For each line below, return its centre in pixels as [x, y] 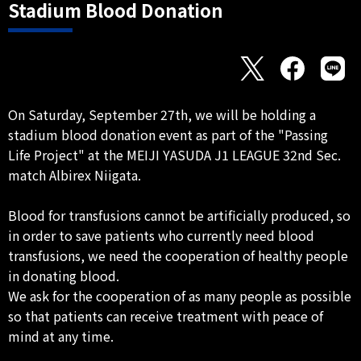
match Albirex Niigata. [75, 175]
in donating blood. [64, 276]
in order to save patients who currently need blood [161, 235]
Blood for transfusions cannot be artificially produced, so [179, 215]
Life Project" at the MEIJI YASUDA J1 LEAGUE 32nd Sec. [174, 155]
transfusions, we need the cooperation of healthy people [178, 255]
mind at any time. [61, 336]
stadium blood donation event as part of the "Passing [168, 135]
